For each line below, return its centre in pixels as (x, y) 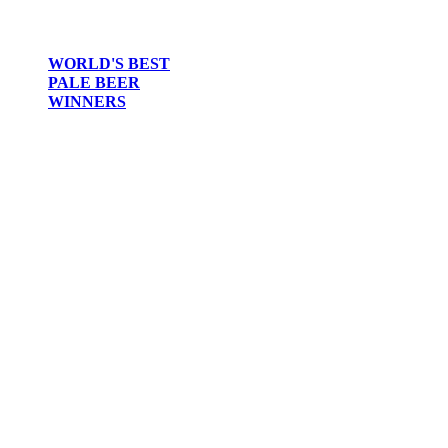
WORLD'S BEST (109, 64)
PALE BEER (94, 83)
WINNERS (87, 102)
